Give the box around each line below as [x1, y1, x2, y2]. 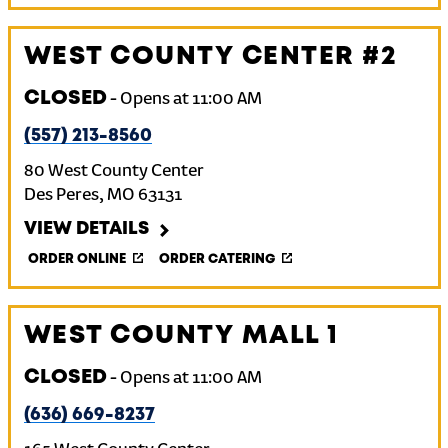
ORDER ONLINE [27, 254, 126, 265]
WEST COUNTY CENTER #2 [23, 45, 397, 69]
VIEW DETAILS [23, 221, 149, 237]
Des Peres [23, 186, 99, 206]
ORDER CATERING [158, 254, 275, 265]
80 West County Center [23, 162, 204, 182]
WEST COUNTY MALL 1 [23, 324, 339, 348]
